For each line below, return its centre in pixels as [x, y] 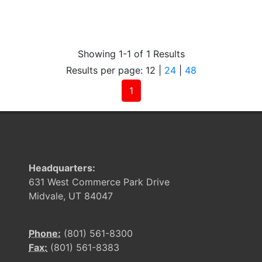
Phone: [45, 233]
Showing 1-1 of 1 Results [131, 54]
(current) [152, 90]
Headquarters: [62, 168]
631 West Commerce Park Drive [99, 182]
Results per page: [106, 70]
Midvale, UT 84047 [71, 196]
